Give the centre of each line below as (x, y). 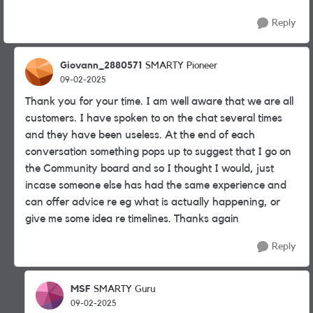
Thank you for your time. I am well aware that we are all (159, 101)
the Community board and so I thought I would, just (150, 168)
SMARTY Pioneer (181, 66)
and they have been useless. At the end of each (140, 135)
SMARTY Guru (124, 289)
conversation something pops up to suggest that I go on (158, 152)
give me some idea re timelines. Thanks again (132, 219)
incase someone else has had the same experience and (156, 185)
